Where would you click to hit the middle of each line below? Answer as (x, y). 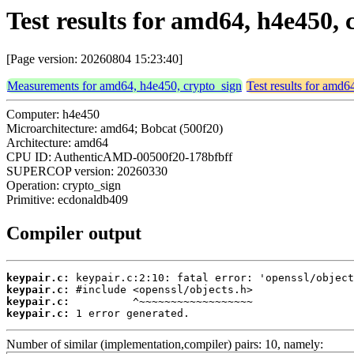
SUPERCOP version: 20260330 (87, 171)
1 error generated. (130, 314)
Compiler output (74, 233)
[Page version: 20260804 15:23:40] (94, 59)
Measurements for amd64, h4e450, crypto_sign (124, 86)
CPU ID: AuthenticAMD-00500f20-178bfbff (119, 157)
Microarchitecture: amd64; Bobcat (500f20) (115, 129)
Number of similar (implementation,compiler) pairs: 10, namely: (165, 345)
